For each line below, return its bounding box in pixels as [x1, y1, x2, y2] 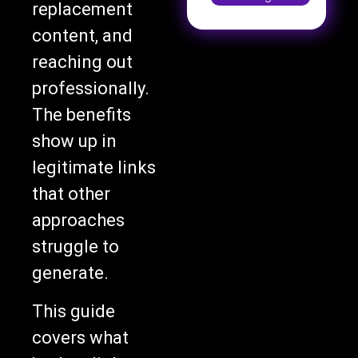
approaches [32, 210, 125, 231]
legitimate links [32, 157, 156, 178]
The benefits [32, 105, 131, 125]
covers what [32, 327, 129, 348]
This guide [32, 300, 115, 321]
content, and [32, 26, 133, 46]
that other [32, 184, 110, 205]
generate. [32, 263, 109, 284]
